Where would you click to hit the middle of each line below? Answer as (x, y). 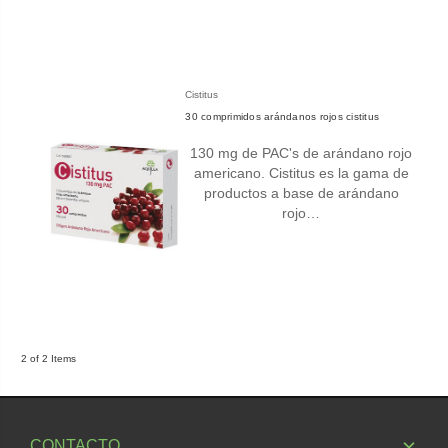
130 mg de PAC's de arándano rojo (301, 153)
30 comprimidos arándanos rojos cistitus (282, 117)
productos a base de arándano (301, 193)
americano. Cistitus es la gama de (301, 173)
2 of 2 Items (48, 359)
